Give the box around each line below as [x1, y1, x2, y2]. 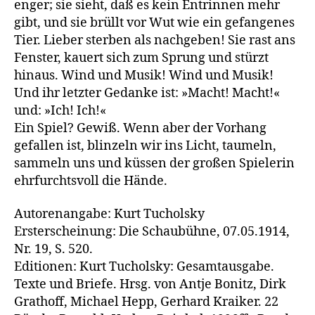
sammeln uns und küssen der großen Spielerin [14, 155, 295, 172]
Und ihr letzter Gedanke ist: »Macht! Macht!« [14, 84, 280, 101]
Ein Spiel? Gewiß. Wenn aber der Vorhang [14, 120, 266, 136]
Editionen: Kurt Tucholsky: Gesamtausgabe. [14, 259, 274, 275]
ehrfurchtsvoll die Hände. [14, 172, 167, 189]
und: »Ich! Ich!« [14, 102, 106, 119]
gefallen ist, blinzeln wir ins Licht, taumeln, [14, 137, 276, 154]
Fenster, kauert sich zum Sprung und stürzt [14, 49, 269, 66]
